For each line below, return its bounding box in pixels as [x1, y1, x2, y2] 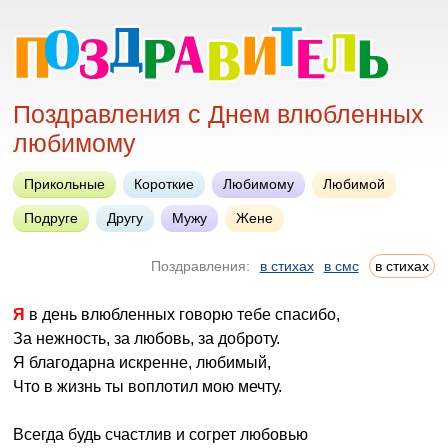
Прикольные [24, 176, 106, 192]
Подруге [24, 210, 79, 226]
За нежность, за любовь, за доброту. [13, 330, 281, 347]
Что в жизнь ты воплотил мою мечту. [13, 378, 283, 395]
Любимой [323, 176, 386, 192]
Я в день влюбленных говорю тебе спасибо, [25, 306, 341, 323]
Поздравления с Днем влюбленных [13, 100, 425, 128]
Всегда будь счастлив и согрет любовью [13, 426, 309, 443]
